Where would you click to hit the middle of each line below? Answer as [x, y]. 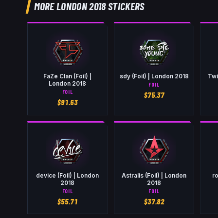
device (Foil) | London [68, 175]
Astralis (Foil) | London [154, 175]
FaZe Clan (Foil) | [68, 76]
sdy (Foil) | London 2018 [154, 76]
